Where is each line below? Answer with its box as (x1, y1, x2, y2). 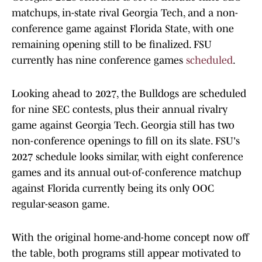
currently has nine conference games (12, 54, 186, 67)
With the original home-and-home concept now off (12, 232, 249, 244)
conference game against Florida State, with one (12, 23, 234, 35)
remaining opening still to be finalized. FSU (12, 39, 212, 51)
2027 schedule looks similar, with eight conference (12, 151, 243, 163)
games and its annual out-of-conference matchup (12, 167, 241, 179)
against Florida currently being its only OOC (12, 182, 214, 195)
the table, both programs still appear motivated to (12, 247, 241, 260)
